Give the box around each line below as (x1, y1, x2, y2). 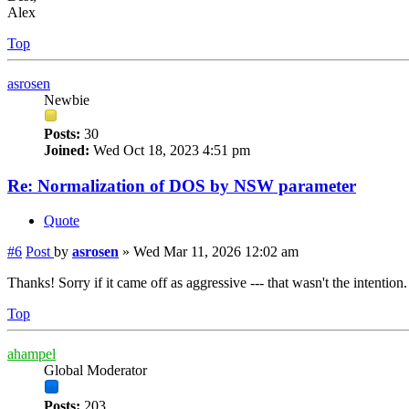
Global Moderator (44, 362, 147, 379)
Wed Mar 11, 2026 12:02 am (133, 244, 299, 260)
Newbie (44, 91, 89, 108)
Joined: (44, 142, 89, 158)
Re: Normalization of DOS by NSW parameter (7, 175, 356, 195)
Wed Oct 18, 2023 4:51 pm (89, 142, 250, 158)
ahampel (7, 346, 56, 362)
